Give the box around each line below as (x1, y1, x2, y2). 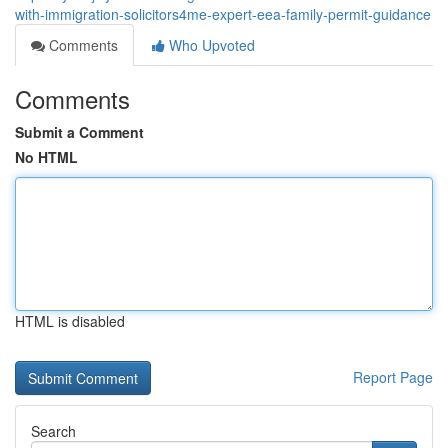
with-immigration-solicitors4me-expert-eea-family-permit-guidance (15, 4, 431, 24)
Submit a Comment (15, 122, 144, 142)
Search (31, 421, 76, 441)
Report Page (353, 367, 433, 387)
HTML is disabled (15, 311, 125, 331)
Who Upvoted (165, 35, 255, 55)
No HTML (15, 147, 78, 167)
